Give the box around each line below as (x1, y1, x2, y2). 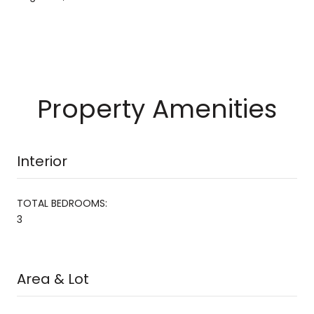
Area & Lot (17, 268, 89, 289)
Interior (17, 151, 67, 171)
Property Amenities (37, 90, 277, 127)
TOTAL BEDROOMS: (17, 196, 107, 210)
